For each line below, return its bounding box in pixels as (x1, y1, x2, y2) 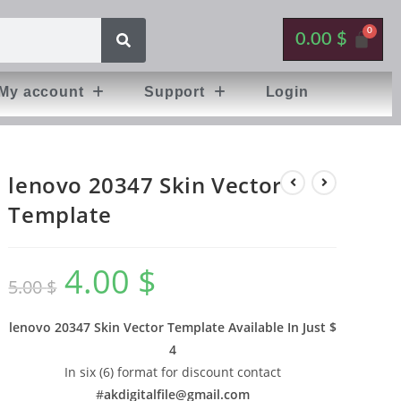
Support (144, 84, 205, 99)
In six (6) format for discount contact (64, 363, 281, 380)
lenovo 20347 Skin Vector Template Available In (8, 319, 299, 336)
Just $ (298, 319, 337, 336)
